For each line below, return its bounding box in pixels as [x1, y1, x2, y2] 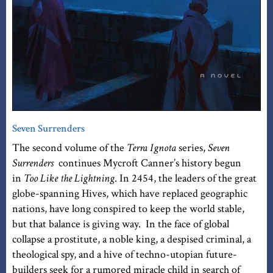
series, [179, 140, 208, 155]
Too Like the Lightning [24, 171, 115, 185]
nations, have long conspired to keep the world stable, [12, 201, 244, 216]
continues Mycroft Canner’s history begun [58, 155, 241, 170]
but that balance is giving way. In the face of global [12, 216, 229, 231]
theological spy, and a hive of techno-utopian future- [12, 247, 237, 261]
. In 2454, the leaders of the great [115, 171, 257, 185]
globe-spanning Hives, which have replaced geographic [12, 186, 247, 200]
